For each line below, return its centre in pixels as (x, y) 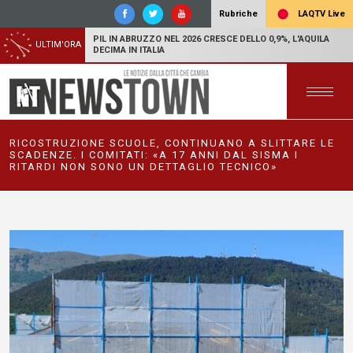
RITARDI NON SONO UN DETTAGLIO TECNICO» (143, 167)
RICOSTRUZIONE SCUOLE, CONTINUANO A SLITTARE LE (172, 143)
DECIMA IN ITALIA (129, 50)
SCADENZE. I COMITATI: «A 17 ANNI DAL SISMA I (154, 155)
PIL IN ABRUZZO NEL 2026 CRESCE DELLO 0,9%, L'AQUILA (211, 39)
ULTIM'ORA (58, 45)
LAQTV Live (320, 13)
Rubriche (238, 14)
